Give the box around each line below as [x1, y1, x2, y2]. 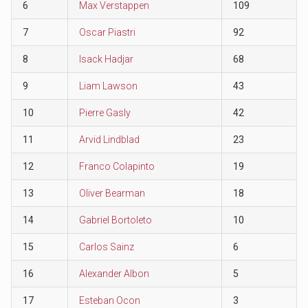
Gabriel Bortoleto [78, 214, 152, 225]
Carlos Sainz [78, 241, 134, 252]
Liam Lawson [78, 80, 137, 91]
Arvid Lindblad [78, 133, 140, 145]
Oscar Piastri [78, 26, 135, 38]
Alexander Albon [78, 267, 149, 279]
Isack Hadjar [78, 53, 133, 65]
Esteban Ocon [78, 294, 140, 306]
